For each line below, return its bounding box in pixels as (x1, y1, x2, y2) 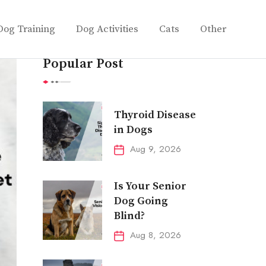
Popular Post (42, 56, 123, 72)
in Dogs (113, 122, 153, 137)
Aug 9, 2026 (129, 142, 181, 156)
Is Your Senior (113, 179, 186, 193)
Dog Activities (76, 23, 138, 36)
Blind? (113, 209, 145, 223)
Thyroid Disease (113, 107, 196, 122)
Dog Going (113, 194, 168, 208)
